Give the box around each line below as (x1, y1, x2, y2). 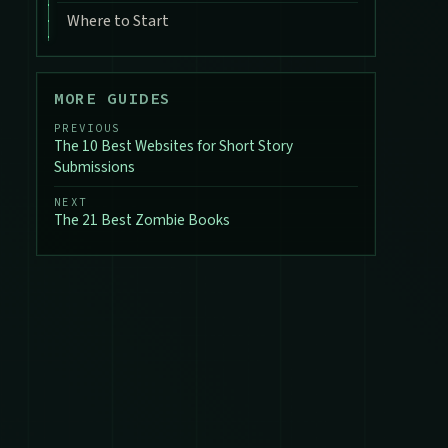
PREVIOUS (54, 121, 121, 136)
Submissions (54, 156, 135, 179)
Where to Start (67, 9, 170, 33)
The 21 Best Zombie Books (54, 209, 230, 232)
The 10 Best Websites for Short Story (54, 135, 293, 158)
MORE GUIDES (54, 87, 172, 108)
